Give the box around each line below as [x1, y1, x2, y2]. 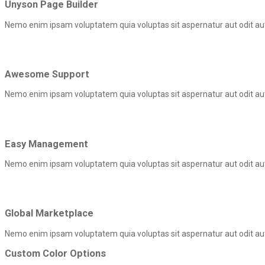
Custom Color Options [5, 248, 106, 260]
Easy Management [5, 138, 88, 150]
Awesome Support [5, 68, 89, 80]
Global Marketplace [5, 208, 93, 219]
